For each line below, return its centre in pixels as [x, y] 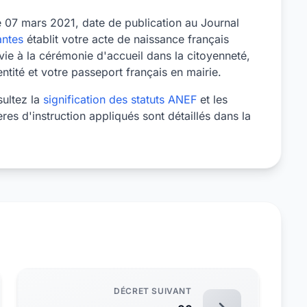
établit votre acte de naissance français [126, 39]
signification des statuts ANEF [120, 99]
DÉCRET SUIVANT [153, 291]
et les [212, 99]
